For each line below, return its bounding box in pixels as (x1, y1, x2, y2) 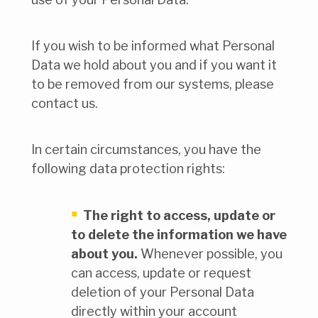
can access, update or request (71, 265, 251, 281)
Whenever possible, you (138, 246, 283, 262)
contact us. (31, 95, 98, 111)
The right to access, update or (83, 208, 275, 224)
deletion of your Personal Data (71, 285, 254, 300)
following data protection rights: (31, 160, 225, 176)
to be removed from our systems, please (31, 76, 274, 92)
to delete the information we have (71, 227, 287, 243)
